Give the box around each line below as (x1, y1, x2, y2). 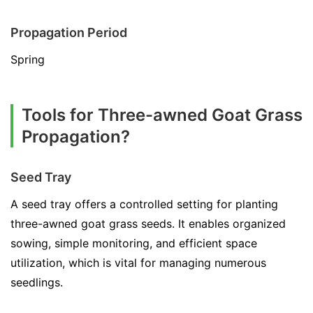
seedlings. (10, 275, 63, 289)
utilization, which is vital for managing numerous (10, 256, 266, 270)
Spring (10, 52, 45, 66)
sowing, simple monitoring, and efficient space (10, 236, 257, 250)
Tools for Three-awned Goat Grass (22, 105, 303, 125)
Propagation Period (10, 25, 127, 40)
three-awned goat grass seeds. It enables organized (10, 217, 286, 231)
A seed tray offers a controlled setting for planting (10, 197, 278, 211)
